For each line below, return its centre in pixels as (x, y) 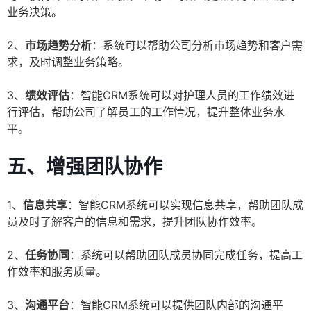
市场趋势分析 (58, 45)
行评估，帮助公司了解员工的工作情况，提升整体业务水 (146, 112)
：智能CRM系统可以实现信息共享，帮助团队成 (185, 205)
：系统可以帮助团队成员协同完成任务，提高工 (186, 255)
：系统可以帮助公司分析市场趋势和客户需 (197, 45)
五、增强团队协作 (85, 167)
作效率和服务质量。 (57, 272)
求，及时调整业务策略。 (68, 62)
